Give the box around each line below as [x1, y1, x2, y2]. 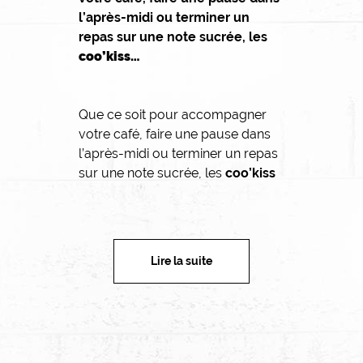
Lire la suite [151, 254, 212, 267]
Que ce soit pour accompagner [78, 106, 267, 122]
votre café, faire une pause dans [78, 126, 271, 142]
